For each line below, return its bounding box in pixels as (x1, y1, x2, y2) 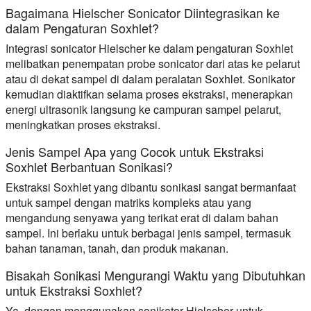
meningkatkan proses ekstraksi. (6, 116, 160, 133)
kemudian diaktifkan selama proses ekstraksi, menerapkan (6, 85, 293, 102)
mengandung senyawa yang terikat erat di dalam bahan (6, 209, 278, 226)
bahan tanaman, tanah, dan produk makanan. (6, 239, 228, 256)
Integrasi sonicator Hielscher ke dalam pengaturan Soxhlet (6, 40, 293, 56)
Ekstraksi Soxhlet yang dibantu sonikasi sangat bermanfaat (6, 178, 296, 195)
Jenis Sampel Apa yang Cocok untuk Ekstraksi (6, 142, 264, 160)
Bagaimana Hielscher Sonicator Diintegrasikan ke (6, 3, 280, 22)
